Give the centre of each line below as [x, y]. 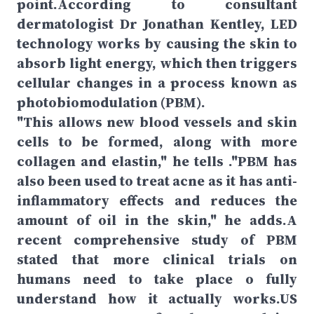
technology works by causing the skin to [157, 43]
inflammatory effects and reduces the [157, 200]
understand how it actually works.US [157, 299]
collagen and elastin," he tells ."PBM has [157, 161]
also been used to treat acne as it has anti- [157, 181]
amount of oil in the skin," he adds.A [157, 220]
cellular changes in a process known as [157, 83]
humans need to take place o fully [157, 279]
